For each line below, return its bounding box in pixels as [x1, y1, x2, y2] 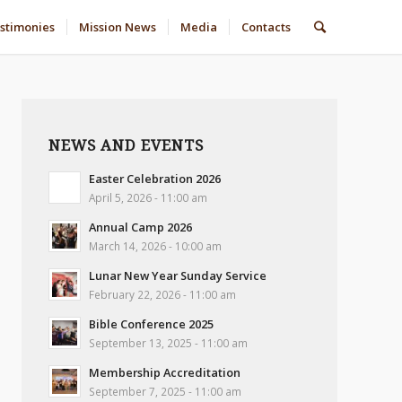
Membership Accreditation [89, 364, 240, 381]
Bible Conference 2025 [89, 316, 214, 333]
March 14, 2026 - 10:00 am [89, 239, 222, 254]
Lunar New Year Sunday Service [89, 267, 267, 284]
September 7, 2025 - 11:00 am [89, 384, 241, 399]
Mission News [79, 19, 156, 35]
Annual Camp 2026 [89, 219, 192, 236]
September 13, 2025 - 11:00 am [89, 336, 248, 351]
